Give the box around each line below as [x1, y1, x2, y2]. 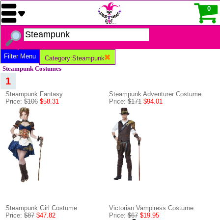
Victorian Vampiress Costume [109, 204, 193, 212]
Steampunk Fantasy [5, 90, 63, 98]
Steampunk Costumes [2, 65, 61, 72]
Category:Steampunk [45, 55, 105, 62]
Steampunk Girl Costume [5, 204, 77, 212]
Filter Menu [4, 53, 36, 60]
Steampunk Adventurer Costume [109, 90, 201, 98]
